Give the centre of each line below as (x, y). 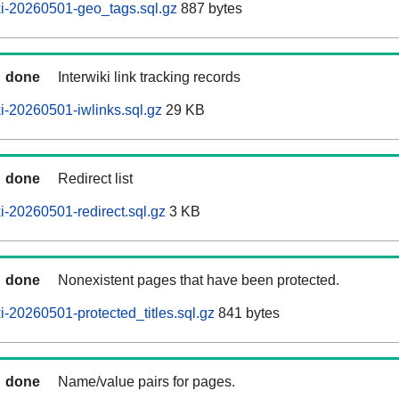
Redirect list (95, 179)
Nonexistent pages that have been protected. (199, 281)
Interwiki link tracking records (149, 77)
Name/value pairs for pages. (147, 382)
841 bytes (247, 313)
